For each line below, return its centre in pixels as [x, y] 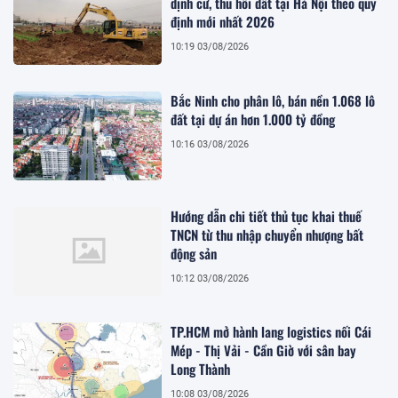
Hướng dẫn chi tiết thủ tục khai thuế [267, 216]
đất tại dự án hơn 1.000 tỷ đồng [253, 119]
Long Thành [201, 369]
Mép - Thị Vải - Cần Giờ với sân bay [264, 350]
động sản [194, 254]
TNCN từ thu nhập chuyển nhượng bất [267, 235]
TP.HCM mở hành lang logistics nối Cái [271, 332]
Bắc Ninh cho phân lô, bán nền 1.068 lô [273, 100]
